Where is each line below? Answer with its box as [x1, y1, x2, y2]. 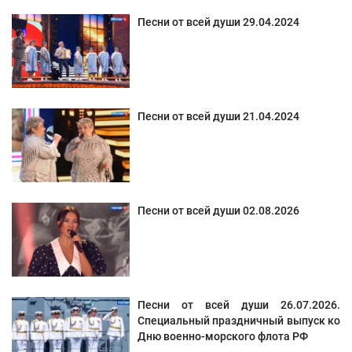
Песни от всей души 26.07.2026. [137, 299, 340, 312]
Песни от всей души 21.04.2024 [137, 110, 299, 123]
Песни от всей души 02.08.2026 [137, 204, 299, 218]
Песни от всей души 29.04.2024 [137, 16, 299, 29]
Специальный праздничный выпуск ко [137, 314, 340, 328]
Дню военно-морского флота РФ [137, 330, 308, 343]
